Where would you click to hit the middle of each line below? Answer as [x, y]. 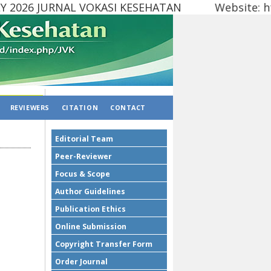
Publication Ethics [90, 209]
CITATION [80, 107]
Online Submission [91, 227]
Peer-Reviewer [83, 156]
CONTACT [128, 107]
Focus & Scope [83, 174]
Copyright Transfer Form [104, 244]
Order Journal [81, 262]
